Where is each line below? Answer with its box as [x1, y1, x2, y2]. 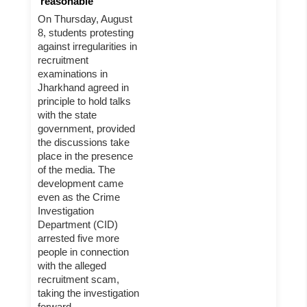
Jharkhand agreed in [38, 82, 129, 93]
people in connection [38, 246, 129, 258]
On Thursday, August [38, 13, 132, 25]
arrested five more [38, 232, 119, 244]
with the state [38, 109, 97, 121]
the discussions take [38, 136, 130, 148]
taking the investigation [38, 287, 139, 299]
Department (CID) [38, 219, 118, 230]
